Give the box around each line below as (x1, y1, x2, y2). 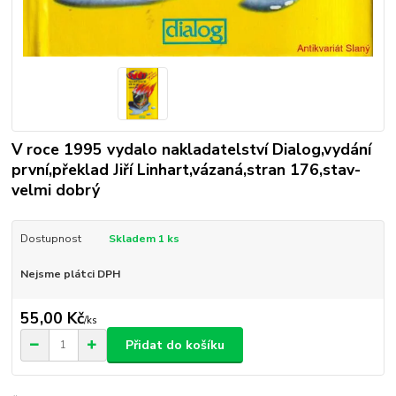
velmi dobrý (11, 179, 101, 201)
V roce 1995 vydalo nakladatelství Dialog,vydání (11, 138, 372, 160)
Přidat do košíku (126, 336, 225, 354)
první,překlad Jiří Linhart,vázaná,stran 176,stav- (11, 158, 362, 180)
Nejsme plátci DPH (19, 266, 120, 281)
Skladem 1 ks (108, 231, 179, 246)
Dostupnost (19, 231, 81, 246)
